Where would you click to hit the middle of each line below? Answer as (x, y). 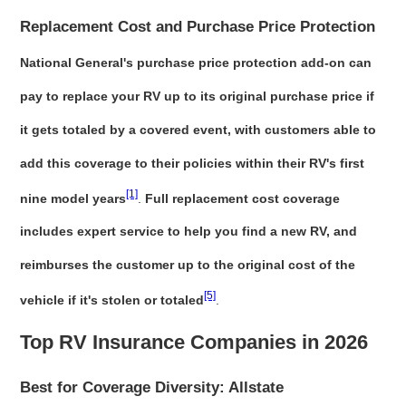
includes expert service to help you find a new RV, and (189, 232)
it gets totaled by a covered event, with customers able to (198, 129)
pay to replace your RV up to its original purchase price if (198, 96)
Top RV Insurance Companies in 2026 (194, 343)
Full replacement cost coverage (243, 198)
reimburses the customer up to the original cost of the (188, 265)
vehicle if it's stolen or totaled (112, 300)
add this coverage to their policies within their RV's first (193, 163)
